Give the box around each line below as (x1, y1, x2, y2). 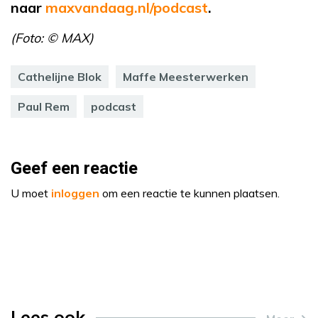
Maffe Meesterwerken (123, 70, 248, 84)
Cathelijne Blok (18, 70, 102, 84)
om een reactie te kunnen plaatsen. (99, 186, 280, 201)
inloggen (51, 186, 99, 201)
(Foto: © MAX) (11, 30, 94, 47)
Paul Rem (18, 99, 70, 114)
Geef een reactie (11, 156, 138, 182)
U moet (11, 186, 51, 201)
